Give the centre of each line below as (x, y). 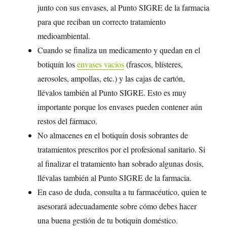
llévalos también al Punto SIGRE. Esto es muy (112, 93)
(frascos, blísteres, (154, 64)
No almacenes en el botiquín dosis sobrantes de (113, 135)
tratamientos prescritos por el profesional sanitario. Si (122, 149)
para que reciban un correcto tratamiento (102, 22)
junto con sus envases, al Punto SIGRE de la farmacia (124, 8)
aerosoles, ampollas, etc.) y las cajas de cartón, (111, 79)
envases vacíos (101, 64)
